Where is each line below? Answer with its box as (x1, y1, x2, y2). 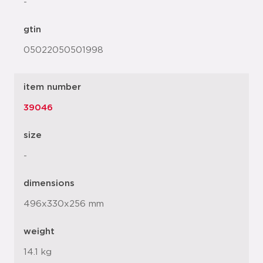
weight (23, 227, 55, 236)
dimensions (23, 178, 75, 188)
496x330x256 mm (23, 199, 104, 208)
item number (23, 82, 81, 92)
